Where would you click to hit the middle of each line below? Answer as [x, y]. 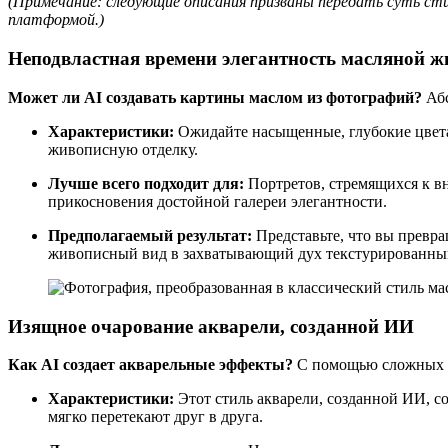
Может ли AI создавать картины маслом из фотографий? [215, 97]
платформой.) [56, 20]
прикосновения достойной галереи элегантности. [217, 201]
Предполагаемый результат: [150, 235]
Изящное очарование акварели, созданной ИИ [211, 326]
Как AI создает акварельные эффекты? [150, 365]
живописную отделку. [123, 149]
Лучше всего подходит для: [146, 183]
